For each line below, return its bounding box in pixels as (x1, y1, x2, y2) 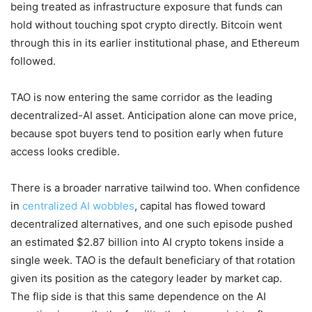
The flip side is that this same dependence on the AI (10, 290, 266, 304)
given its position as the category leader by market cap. (10, 272, 282, 286)
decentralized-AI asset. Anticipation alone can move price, (10, 109, 297, 123)
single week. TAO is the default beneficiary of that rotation (10, 253, 295, 267)
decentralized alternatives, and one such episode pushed (10, 217, 292, 231)
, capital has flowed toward (134, 199, 265, 213)
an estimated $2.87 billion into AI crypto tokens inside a (10, 235, 283, 249)
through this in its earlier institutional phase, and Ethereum (10, 36, 299, 50)
